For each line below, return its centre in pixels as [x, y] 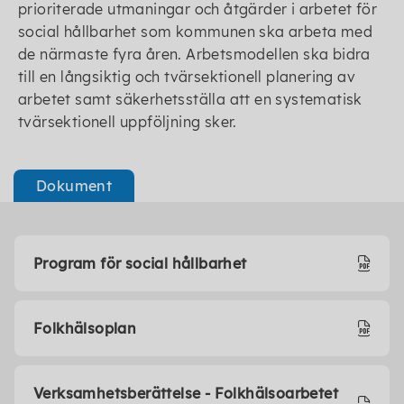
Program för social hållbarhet [140, 263]
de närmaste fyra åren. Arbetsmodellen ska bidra [194, 54]
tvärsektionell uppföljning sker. [128, 122]
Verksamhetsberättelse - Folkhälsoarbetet [186, 393]
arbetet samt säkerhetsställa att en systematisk [190, 99]
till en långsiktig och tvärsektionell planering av [187, 77]
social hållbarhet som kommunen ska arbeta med [195, 32]
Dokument [74, 186]
